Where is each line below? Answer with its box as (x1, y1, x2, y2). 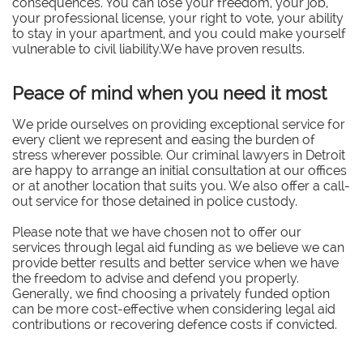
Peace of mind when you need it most (12, 83, 327, 104)
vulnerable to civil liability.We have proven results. (12, 41, 308, 57)
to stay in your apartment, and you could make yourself (12, 26, 346, 41)
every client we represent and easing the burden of (12, 132, 315, 147)
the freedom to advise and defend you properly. (12, 271, 299, 286)
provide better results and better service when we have (12, 255, 339, 271)
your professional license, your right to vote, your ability (12, 11, 344, 26)
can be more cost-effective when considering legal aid (12, 301, 335, 317)
